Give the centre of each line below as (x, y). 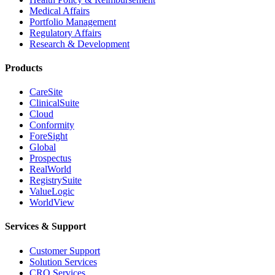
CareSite (46, 92)
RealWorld (50, 169)
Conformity (52, 125)
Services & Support (45, 227)
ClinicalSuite (54, 103)
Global (43, 147)
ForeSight (48, 136)
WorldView (52, 203)
